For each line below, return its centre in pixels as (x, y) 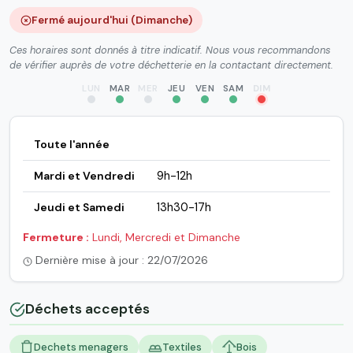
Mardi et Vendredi (84, 176)
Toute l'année (71, 145)
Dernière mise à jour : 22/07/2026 (120, 260)
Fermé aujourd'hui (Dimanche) (111, 20)
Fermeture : (56, 238)
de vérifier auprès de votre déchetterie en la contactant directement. (171, 65)
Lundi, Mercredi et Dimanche (165, 238)
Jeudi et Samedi (79, 208)
